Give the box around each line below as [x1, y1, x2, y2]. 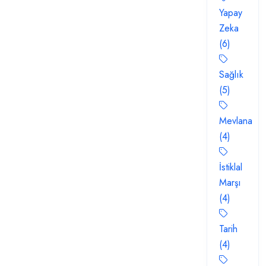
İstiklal [219, 160, 242, 174]
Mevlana [219, 114, 252, 128]
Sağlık [219, 68, 243, 81]
